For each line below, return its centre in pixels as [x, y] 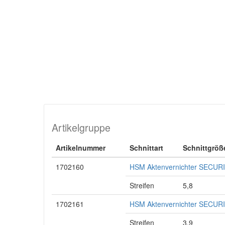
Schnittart [146, 148]
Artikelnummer [81, 148]
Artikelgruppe [81, 128]
